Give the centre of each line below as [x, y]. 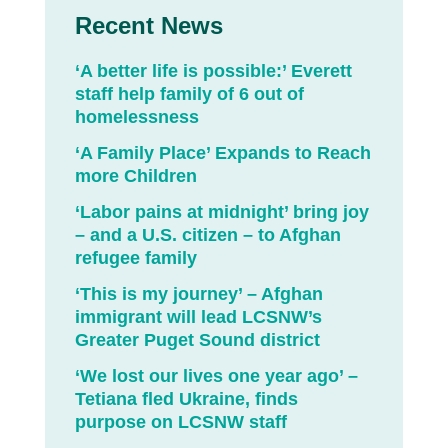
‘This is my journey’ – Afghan [198, 294]
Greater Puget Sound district [197, 340]
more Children [135, 176]
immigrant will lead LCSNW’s [198, 317]
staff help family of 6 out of [189, 94]
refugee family [135, 258]
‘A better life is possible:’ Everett [213, 71]
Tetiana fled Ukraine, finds [186, 399]
